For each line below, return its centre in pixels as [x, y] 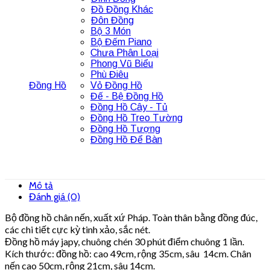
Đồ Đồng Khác [122, 9]
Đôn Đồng [112, 20]
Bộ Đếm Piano [121, 42]
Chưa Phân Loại [124, 52]
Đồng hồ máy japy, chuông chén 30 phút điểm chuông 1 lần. [124, 241]
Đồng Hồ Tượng [125, 128]
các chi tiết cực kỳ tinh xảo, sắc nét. [77, 229]
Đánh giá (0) [55, 196]
